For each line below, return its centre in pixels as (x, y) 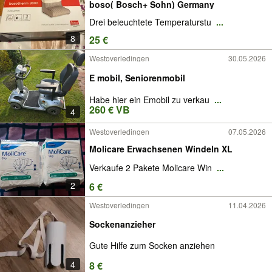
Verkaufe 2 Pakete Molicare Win (152, 168)
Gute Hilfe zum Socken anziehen (152, 245)
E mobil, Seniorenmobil (137, 78)
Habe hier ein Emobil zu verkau (151, 100)
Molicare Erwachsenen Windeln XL (161, 148)
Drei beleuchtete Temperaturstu (151, 22)
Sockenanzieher (122, 224)
